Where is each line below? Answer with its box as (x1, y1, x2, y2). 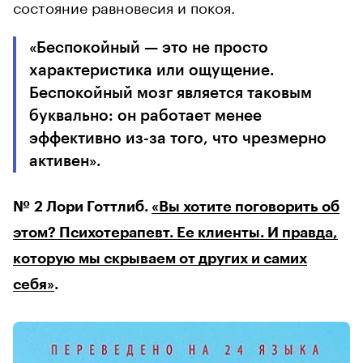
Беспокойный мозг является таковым (29, 85, 312, 101)
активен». (29, 153, 101, 169)
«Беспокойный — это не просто (29, 40, 268, 56)
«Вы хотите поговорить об (152, 199, 340, 215)
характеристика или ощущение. (29, 62, 275, 79)
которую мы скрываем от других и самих (13, 251, 307, 267)
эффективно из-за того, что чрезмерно (29, 130, 327, 147)
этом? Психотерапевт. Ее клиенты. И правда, (13, 225, 338, 241)
